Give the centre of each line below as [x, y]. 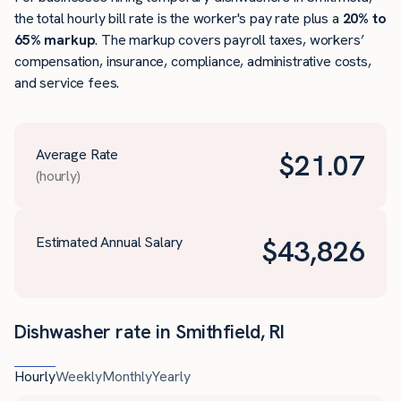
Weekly [79, 377]
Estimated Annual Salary [110, 243]
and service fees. [67, 83]
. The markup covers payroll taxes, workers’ [230, 40]
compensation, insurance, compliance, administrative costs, [193, 62]
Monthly [127, 377]
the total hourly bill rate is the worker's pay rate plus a [179, 19]
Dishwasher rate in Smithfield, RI [150, 332]
